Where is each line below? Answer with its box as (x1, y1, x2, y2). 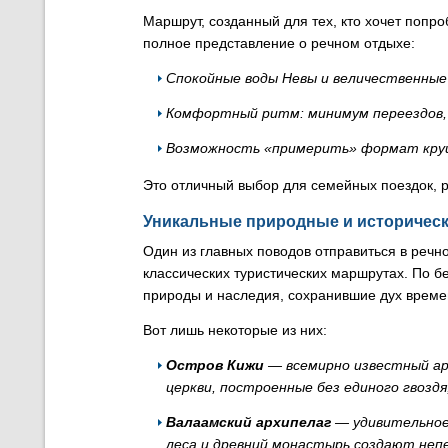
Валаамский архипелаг (166, 414, 331, 430)
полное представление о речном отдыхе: (143, 35, 415, 51)
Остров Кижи (166, 357, 264, 373)
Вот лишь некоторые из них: (143, 322, 327, 338)
